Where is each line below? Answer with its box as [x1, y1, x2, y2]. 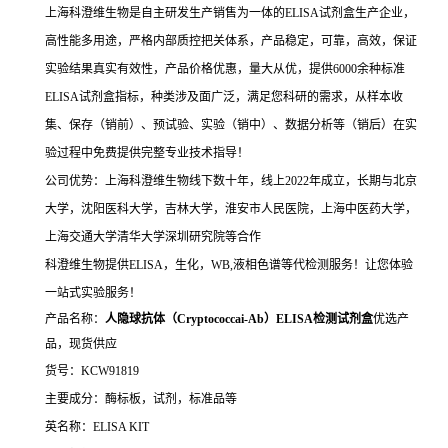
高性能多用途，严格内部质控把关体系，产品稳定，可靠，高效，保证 [45, 33, 417, 48]
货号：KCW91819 [45, 363, 139, 378]
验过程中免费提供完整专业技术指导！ [45, 145, 249, 160]
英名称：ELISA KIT [45, 419, 149, 434]
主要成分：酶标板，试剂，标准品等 [45, 391, 237, 406]
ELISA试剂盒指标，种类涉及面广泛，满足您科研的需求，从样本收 [45, 89, 403, 104]
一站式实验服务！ [45, 285, 141, 300]
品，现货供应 [45, 336, 117, 351]
